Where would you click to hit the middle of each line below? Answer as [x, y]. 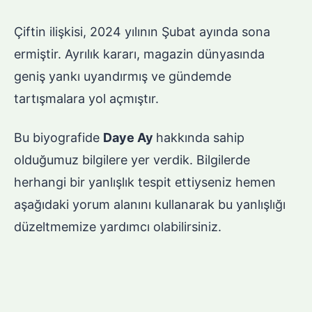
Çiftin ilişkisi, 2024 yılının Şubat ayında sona [142, 32]
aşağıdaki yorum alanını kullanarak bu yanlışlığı [150, 205]
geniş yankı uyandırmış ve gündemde [123, 77]
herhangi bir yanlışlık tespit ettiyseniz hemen [145, 182]
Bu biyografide [58, 138]
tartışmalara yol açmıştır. [86, 99]
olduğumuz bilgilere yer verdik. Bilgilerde [132, 160]
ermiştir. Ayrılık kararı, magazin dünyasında [139, 54]
